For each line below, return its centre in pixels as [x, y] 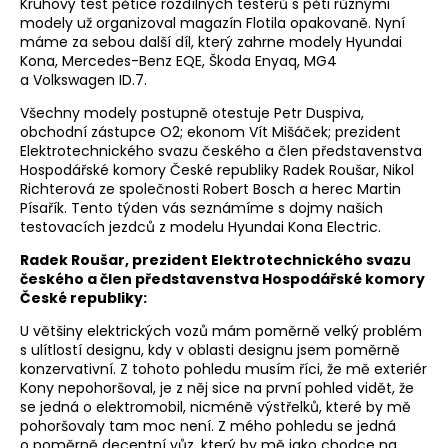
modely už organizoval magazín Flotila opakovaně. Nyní [212, 22]
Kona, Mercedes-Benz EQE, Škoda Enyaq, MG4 [178, 60]
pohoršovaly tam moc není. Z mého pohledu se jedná [208, 425]
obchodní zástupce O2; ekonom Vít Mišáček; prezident [210, 131]
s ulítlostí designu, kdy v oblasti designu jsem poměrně [210, 349]
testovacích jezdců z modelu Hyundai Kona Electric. [200, 226]
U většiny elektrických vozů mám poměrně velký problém [221, 330]
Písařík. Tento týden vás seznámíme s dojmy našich [201, 207]
